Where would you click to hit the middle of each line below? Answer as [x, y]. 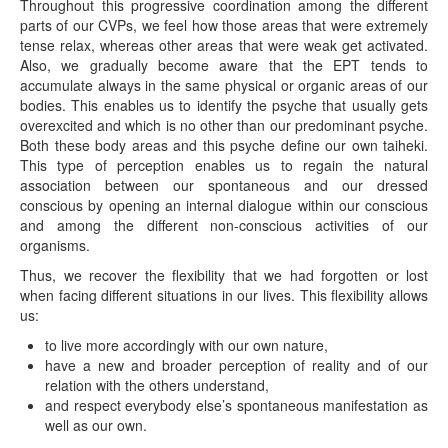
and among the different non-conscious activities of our [224, 225]
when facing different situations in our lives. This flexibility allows [224, 295]
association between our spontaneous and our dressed [224, 185]
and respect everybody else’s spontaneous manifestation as [236, 405]
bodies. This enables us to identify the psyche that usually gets [224, 105]
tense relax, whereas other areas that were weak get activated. [224, 45]
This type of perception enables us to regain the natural [224, 165]
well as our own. [96, 425]
